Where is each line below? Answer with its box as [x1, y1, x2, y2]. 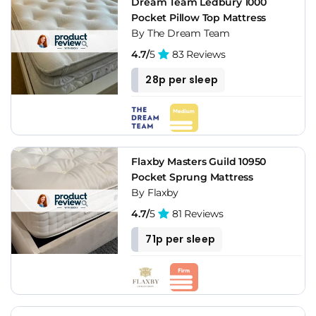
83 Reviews [169, 47, 226, 61]
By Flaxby [131, 186, 178, 199]
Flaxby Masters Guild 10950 [131, 154, 267, 168]
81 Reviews [169, 207, 224, 220]
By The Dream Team [131, 26, 230, 39]
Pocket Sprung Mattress [131, 170, 253, 183]
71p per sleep [145, 231, 216, 246]
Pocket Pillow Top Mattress [131, 11, 267, 24]
